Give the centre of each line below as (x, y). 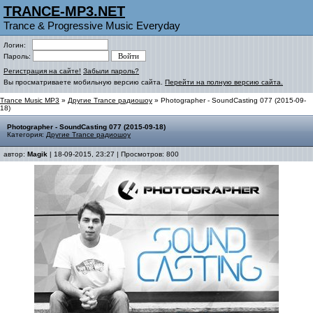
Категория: (27, 134)
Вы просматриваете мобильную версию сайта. (84, 82)
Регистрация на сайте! (42, 71)
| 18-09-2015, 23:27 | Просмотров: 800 (113, 154)
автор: (15, 154)
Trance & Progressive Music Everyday (92, 26)
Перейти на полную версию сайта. (224, 82)
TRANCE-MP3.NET (64, 11)
